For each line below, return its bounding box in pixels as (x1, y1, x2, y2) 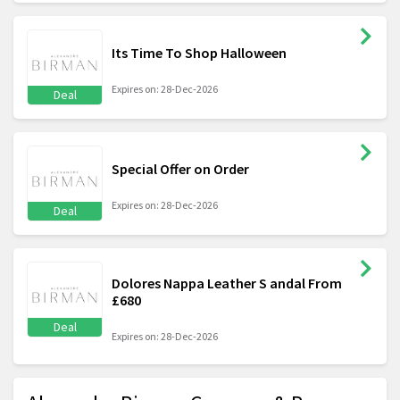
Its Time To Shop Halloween (112, 44, 287, 62)
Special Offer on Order (112, 160, 249, 179)
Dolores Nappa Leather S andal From (112, 274, 342, 293)
